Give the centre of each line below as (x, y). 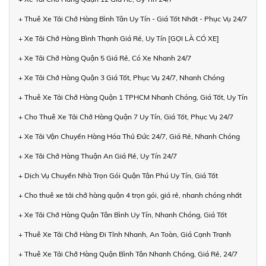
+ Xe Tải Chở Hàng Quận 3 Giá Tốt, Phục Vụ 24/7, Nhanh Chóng (121, 78)
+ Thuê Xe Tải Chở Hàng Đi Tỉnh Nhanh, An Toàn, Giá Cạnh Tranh (125, 235)
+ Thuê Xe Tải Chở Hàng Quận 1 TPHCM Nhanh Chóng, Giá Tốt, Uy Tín (133, 97)
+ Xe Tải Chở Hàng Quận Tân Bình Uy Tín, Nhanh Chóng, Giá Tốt (123, 215)
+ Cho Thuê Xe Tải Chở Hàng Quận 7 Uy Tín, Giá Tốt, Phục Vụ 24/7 (126, 117)
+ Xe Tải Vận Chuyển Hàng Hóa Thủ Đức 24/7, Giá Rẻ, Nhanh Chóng (129, 137)
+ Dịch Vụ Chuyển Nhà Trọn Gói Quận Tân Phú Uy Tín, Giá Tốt (118, 176)
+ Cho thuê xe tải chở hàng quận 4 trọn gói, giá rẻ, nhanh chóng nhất (130, 195)
